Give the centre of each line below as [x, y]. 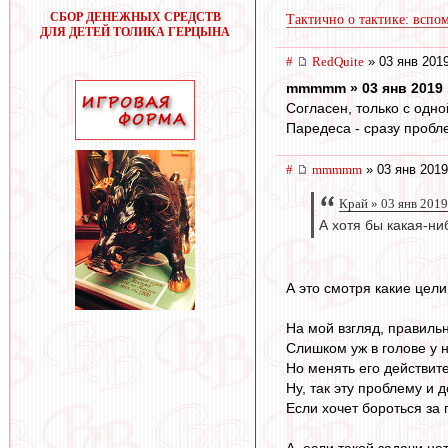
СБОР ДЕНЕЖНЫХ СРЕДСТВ [135, 17]
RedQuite [338, 62]
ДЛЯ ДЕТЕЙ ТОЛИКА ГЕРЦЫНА [135, 32]
